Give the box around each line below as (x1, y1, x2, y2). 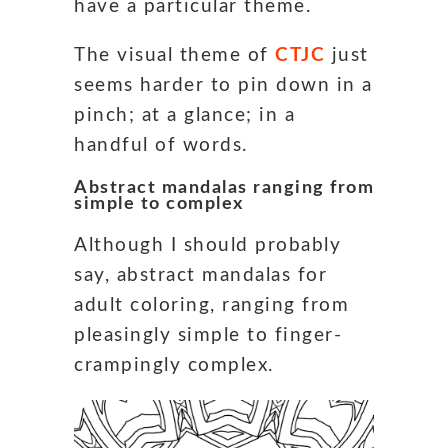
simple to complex (74, 194, 244, 213)
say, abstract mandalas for (74, 265, 327, 285)
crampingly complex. (74, 355, 274, 375)
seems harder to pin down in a (74, 75, 373, 95)
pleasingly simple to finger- (74, 325, 342, 345)
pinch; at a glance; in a (74, 105, 295, 125)
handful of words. (74, 135, 248, 155)
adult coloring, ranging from (74, 295, 349, 315)
